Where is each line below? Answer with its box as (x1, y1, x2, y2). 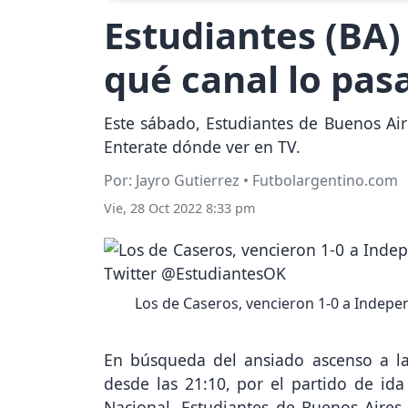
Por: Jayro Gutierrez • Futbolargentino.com (104, 170, 398, 191)
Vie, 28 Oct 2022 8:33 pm (104, 199, 255, 218)
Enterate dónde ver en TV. (104, 136, 301, 158)
